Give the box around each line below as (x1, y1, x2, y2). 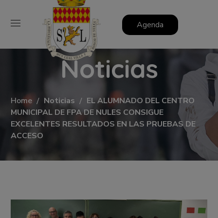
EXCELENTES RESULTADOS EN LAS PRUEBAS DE (11, 118, 196, 129)
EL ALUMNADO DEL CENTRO (87, 95, 195, 106)
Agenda (136, 19, 163, 30)
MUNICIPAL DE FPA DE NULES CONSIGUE (11, 107, 164, 118)
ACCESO (11, 130, 44, 141)
